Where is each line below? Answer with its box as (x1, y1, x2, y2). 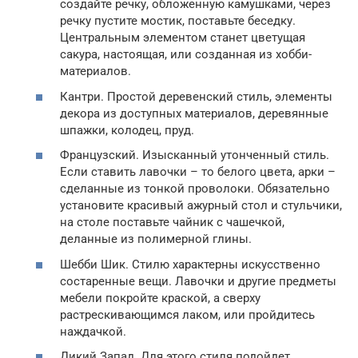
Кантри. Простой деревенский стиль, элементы (60, 89, 332, 104)
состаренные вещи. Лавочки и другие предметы (60, 273, 336, 288)
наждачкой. (60, 324, 126, 339)
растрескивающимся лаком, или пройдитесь (60, 307, 315, 322)
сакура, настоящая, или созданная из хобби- (60, 47, 312, 62)
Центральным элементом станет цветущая (60, 30, 305, 46)
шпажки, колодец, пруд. (60, 122, 194, 137)
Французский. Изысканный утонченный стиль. (60, 148, 329, 163)
